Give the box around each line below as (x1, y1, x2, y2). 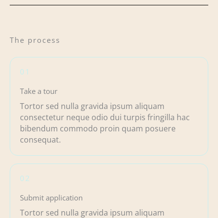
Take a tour (20, 86, 57, 96)
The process (10, 35, 60, 45)
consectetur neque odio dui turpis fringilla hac (20, 111, 190, 123)
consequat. (20, 134, 61, 145)
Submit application (20, 192, 83, 202)
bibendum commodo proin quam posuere (20, 123, 176, 134)
